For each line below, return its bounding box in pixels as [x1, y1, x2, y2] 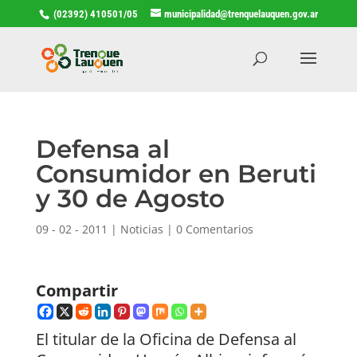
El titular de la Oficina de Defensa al [35, 328, 296, 350]
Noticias [120, 221, 163, 237]
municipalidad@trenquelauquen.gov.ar [163, 7, 318, 20]
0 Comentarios [175, 221, 253, 237]
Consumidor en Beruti [35, 158, 316, 189]
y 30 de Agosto [35, 182, 225, 214]
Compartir [35, 279, 118, 301]
